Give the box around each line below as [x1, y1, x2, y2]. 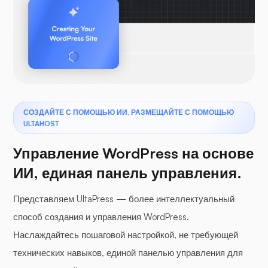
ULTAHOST [23, 118, 59, 128]
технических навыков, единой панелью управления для [13, 246, 243, 258]
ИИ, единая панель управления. [13, 163, 242, 182]
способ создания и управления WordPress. [13, 211, 189, 223]
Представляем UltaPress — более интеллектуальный [13, 193, 234, 205]
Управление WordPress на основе [13, 144, 254, 162]
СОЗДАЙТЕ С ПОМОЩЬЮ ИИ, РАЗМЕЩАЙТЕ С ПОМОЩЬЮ [23, 107, 234, 117]
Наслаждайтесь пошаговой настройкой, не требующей [13, 229, 238, 240]
